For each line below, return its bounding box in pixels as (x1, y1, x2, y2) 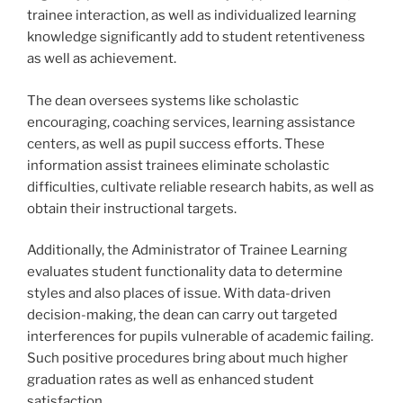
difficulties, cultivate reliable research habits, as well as (27, 178, 374, 195)
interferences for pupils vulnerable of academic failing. (27, 328, 373, 345)
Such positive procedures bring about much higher (27, 350, 348, 367)
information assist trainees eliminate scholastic (27, 157, 329, 174)
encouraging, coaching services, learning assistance (27, 113, 355, 130)
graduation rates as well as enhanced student (27, 372, 314, 389)
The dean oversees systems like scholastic (27, 92, 299, 109)
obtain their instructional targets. (27, 200, 237, 217)
